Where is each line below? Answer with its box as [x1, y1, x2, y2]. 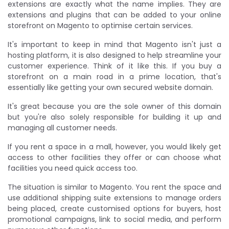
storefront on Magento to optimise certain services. [8, 20, 193, 31]
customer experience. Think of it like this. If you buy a [8, 60, 221, 71]
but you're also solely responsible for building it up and [8, 111, 221, 122]
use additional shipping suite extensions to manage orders [8, 192, 221, 203]
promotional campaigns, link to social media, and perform [8, 214, 221, 224]
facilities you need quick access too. [8, 163, 138, 173]
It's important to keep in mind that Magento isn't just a [8, 39, 221, 50]
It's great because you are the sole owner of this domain [8, 101, 221, 111]
